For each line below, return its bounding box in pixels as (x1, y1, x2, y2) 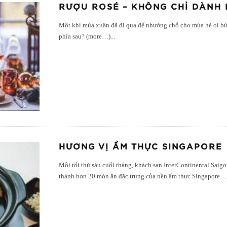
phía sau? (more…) (59, 33, 111, 41)
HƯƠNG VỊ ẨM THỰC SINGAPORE (59, 143, 223, 152)
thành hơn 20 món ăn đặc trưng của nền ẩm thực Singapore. (59, 173, 223, 180)
